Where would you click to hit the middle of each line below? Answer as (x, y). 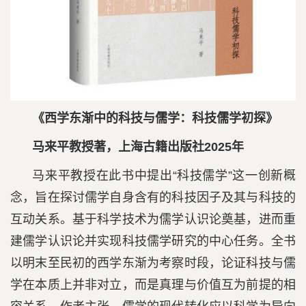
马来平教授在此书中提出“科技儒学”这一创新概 (164, 176)
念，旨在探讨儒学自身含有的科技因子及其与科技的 (153, 198)
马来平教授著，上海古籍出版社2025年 (138, 147)
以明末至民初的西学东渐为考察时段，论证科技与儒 (153, 263)
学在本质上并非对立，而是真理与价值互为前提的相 (153, 285)
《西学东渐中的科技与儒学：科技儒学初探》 (155, 119)
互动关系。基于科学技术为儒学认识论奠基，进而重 (153, 220)
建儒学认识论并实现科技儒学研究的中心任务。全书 (153, 241)
